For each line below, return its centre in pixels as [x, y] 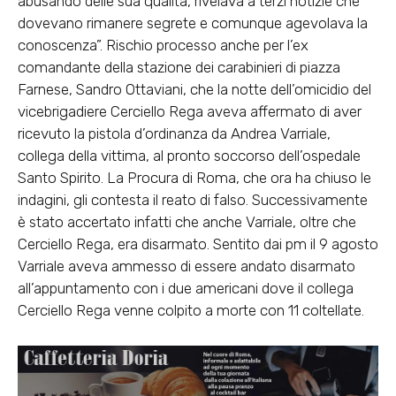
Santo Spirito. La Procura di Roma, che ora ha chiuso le [194, 177]
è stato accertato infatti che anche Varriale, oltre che [187, 221]
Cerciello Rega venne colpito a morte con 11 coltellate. [191, 310]
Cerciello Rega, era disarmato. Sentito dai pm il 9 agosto [198, 244]
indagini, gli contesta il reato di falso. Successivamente [193, 199]
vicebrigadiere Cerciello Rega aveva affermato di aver [190, 111]
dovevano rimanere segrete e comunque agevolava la [193, 23]
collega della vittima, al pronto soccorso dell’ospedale [189, 155]
